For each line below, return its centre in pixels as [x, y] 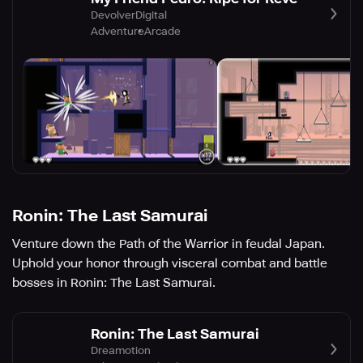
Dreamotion [121, 350]
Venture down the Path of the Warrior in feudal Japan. [169, 244]
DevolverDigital [129, 15]
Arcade [162, 31]
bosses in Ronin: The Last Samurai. [114, 283]
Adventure [117, 31]
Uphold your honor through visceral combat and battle [170, 264]
